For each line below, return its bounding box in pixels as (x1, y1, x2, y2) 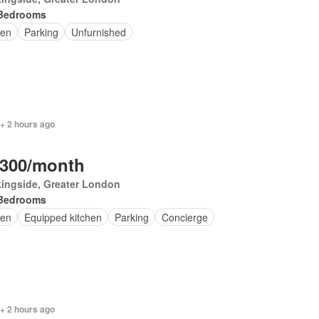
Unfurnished (70, 24, 126, 39)
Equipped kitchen (23, 209, 102, 224)
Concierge (161, 209, 208, 224)
